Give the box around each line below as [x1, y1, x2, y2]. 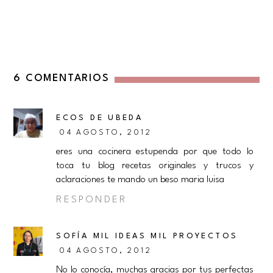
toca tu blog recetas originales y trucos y [56, 161, 253, 171]
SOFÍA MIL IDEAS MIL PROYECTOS [56, 232, 238, 241]
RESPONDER [56, 195, 127, 205]
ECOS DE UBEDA [56, 114, 143, 122]
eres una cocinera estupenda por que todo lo [56, 147, 253, 157]
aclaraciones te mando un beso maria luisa [56, 175, 225, 185]
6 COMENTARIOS [13, 73, 110, 84]
